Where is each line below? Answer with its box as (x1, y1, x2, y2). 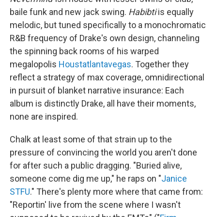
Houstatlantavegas (59, 59, 131, 69)
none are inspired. (10, 111, 78, 122)
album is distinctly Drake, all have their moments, (10, 98, 196, 108)
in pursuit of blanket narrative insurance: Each (10, 85, 184, 95)
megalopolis (10, 59, 59, 69)
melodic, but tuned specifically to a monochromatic (10, 19, 206, 30)
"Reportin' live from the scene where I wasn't (10, 199, 181, 210)
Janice (161, 173, 187, 184)
